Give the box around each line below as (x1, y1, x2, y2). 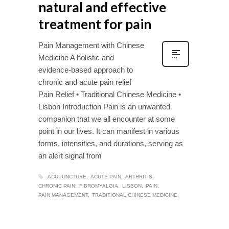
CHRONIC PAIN (38, 183, 75, 189)
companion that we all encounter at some (38, 114, 175, 124)
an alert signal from (38, 151, 102, 161)
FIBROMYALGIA (79, 183, 118, 189)
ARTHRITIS (125, 174, 152, 180)
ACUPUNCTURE (48, 174, 86, 180)
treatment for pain (38, 16, 151, 33)
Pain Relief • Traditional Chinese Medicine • (38, 90, 181, 99)
